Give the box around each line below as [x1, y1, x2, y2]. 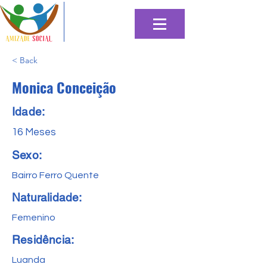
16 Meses [12, 127, 56, 138]
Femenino [12, 213, 55, 222]
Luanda [12, 255, 45, 265]
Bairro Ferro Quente [12, 170, 99, 180]
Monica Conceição [12, 76, 116, 98]
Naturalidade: [12, 191, 82, 204]
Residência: [12, 233, 74, 246]
